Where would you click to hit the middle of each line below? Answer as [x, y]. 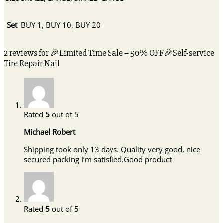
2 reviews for [27, 53]
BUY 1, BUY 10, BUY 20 [61, 25]
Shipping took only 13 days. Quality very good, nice [112, 150]
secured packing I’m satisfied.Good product [98, 160]
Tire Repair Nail [32, 64]
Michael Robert [50, 132]
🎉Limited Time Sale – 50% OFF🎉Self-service [132, 53]
